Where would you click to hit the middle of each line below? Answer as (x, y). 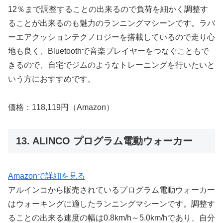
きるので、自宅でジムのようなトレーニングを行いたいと (111, 65)
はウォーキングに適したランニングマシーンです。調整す (111, 204)
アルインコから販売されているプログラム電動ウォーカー (111, 190)
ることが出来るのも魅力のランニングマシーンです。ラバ (111, 23)
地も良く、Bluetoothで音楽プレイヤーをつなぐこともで (109, 51)
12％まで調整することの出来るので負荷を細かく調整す (108, 9)
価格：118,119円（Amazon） (61, 108)
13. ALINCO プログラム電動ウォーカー (104, 141)
